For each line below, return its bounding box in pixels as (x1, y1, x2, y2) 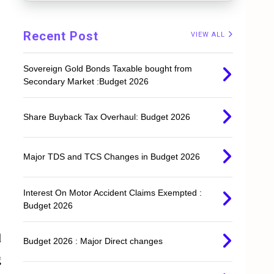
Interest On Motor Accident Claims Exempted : (23, 188, 202, 198)
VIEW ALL (191, 31, 228, 39)
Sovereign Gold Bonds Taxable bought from (23, 64, 193, 74)
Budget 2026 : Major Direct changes (23, 236, 163, 246)
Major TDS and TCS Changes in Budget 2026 (23, 152, 201, 162)
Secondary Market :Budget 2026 (23, 76, 149, 87)
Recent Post (23, 29, 99, 44)
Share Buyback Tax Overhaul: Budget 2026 (23, 112, 191, 122)
